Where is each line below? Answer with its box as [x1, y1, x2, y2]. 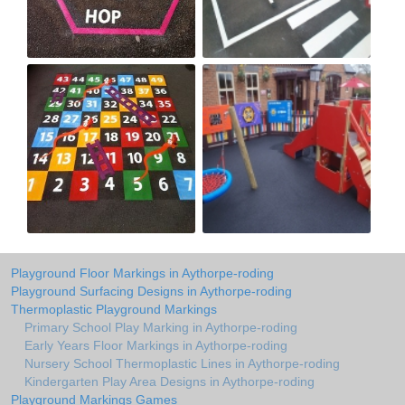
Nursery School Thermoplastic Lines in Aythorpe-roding [24, 356, 340, 372]
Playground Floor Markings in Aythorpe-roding [11, 266, 274, 281]
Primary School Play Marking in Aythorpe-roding [24, 320, 297, 335]
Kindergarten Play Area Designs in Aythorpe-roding [24, 374, 315, 390]
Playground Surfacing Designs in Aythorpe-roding [11, 284, 292, 299]
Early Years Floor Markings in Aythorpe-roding [24, 338, 287, 353]
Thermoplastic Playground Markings [11, 302, 217, 317]
